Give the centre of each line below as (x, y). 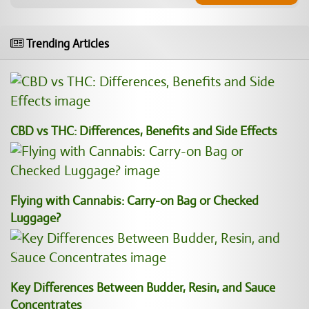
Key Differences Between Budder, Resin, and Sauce (143, 288)
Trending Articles (66, 44)
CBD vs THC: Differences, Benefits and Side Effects (144, 131)
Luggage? (36, 218)
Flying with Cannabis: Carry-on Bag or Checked (134, 201)
